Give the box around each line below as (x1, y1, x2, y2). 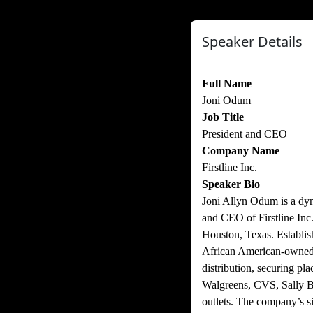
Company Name (202, 145, 279, 156)
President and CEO (202, 128, 287, 140)
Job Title (202, 111, 244, 123)
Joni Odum (202, 94, 251, 106)
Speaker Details (202, 32, 303, 51)
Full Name (202, 78, 252, 89)
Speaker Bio (202, 178, 260, 190)
